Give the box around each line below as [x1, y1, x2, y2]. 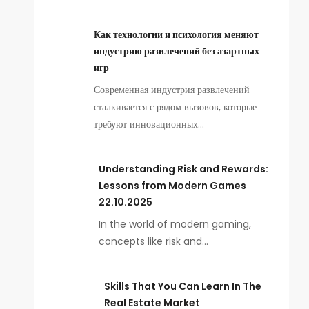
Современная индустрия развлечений [93, 83, 250, 97]
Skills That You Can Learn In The [104, 279, 262, 293]
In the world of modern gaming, [99, 217, 252, 231]
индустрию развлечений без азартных [93, 44, 259, 58]
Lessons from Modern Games [99, 179, 247, 192]
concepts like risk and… [99, 235, 209, 248]
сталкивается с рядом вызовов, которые [93, 100, 257, 114]
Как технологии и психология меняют [93, 28, 259, 41]
